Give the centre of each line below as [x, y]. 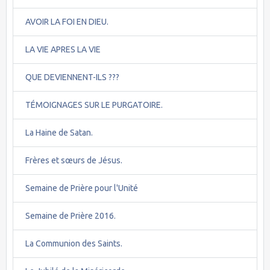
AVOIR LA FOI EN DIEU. [67, 21]
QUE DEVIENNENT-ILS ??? [72, 77]
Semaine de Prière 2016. [71, 215]
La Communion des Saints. [74, 243]
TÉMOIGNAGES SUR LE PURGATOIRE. [94, 105]
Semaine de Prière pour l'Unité [82, 188]
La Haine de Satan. [59, 132]
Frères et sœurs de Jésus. [74, 160]
